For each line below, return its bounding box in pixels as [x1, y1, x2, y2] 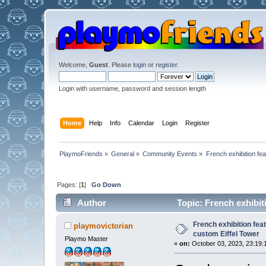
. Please [107, 61, 133, 68]
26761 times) [61, 216, 113, 227]
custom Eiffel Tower [193, 230, 260, 239]
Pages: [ [56, 180, 81, 188]
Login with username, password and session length [58, 85, 206, 92]
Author [77, 198, 106, 208]
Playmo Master [65, 235, 109, 243]
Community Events [142, 150, 198, 157]
